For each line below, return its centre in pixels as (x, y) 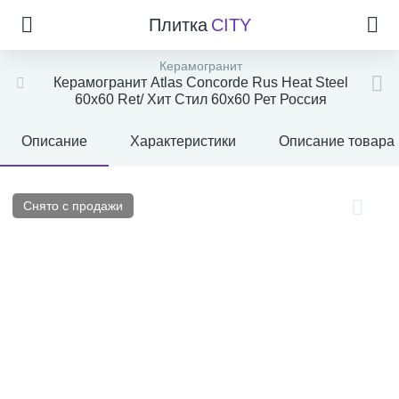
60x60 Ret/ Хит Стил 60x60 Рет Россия (200, 99)
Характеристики (183, 141)
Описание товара (337, 141)
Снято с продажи (73, 206)
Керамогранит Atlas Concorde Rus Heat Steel (200, 82)
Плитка (178, 25)
